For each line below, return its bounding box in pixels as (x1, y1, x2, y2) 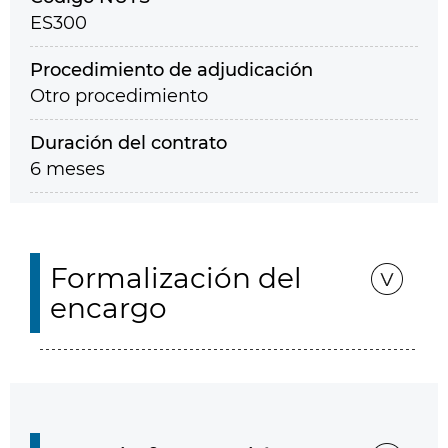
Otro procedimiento (30, 85, 208, 107)
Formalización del (50, 261, 302, 295)
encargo (50, 291, 167, 325)
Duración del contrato (30, 132, 227, 154)
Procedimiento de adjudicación (30, 59, 313, 81)
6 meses (30, 158, 105, 180)
